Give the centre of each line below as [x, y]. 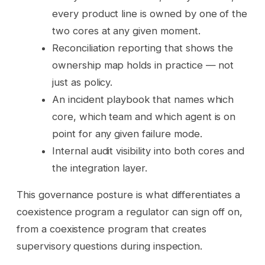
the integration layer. [100, 168]
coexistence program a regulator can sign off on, [130, 212]
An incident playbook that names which [143, 99]
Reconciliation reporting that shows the [143, 48]
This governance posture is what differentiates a [128, 195]
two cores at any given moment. [126, 30]
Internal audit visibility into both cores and [148, 151]
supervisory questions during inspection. [110, 246]
